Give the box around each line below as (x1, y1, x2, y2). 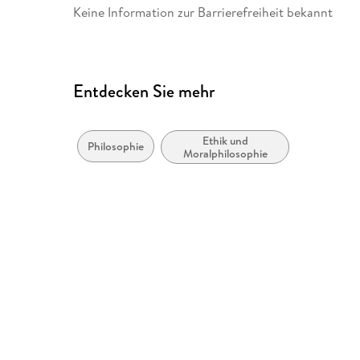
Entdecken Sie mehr (73, 78, 215, 104)
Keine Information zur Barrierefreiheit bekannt (73, 2, 333, 21)
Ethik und (202, 133, 248, 149)
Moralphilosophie (182, 145, 268, 162)
